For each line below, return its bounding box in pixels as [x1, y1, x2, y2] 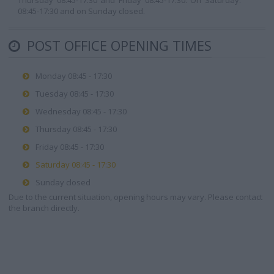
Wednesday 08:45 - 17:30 [35, 106, 127, 117]
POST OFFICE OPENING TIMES [23, 36, 212, 54]
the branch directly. [9, 202, 80, 213]
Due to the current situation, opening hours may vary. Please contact [9, 191, 262, 202]
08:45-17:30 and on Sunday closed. [18, 6, 145, 17]
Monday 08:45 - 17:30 [35, 70, 112, 81]
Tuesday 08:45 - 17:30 [35, 88, 114, 99]
